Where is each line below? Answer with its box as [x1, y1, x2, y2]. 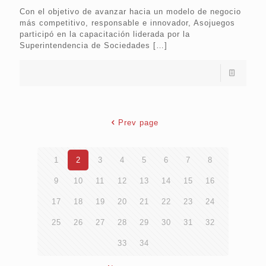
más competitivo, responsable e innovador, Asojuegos [20, 18, 235, 28]
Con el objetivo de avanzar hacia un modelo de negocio [20, 7, 241, 17]
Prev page [118, 118, 159, 128]
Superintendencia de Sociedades [20, 41, 150, 50]
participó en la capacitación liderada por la [20, 30, 190, 39]
